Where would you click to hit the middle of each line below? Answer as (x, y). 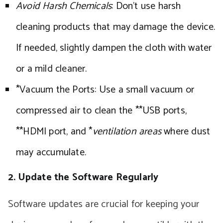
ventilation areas (127, 132)
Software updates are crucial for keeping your (104, 204)
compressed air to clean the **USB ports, (102, 111)
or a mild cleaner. (52, 69)
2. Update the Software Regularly (83, 177)
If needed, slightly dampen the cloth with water (114, 48)
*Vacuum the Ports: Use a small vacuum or (105, 90)
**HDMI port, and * (54, 132)
